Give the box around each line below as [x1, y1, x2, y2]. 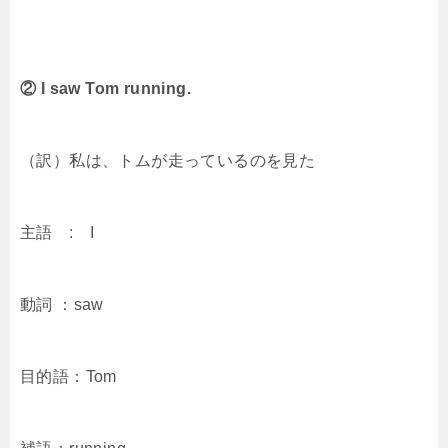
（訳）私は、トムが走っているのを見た [20, 152, 316, 170]
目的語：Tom [20, 368, 117, 386]
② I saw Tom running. [20, 80, 191, 98]
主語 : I [20, 224, 95, 242]
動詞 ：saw [20, 296, 104, 314]
